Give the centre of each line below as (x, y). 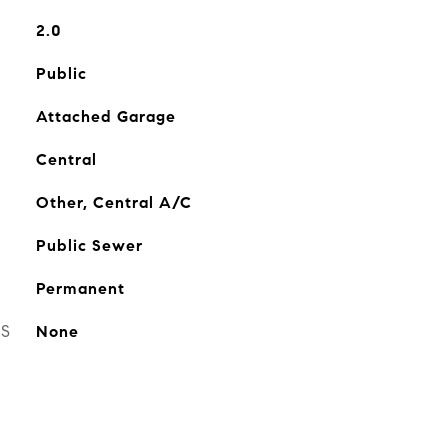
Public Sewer (89, 245)
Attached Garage (105, 116)
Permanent (80, 288)
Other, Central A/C (113, 202)
